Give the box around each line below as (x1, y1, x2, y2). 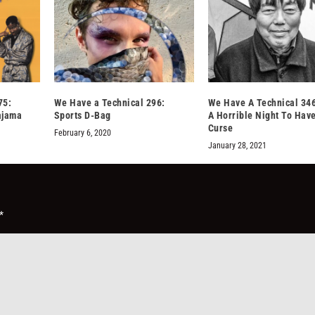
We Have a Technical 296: (53, 97, 165, 109)
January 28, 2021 (207, 141, 266, 151)
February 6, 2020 (53, 128, 111, 139)
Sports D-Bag (53, 110, 111, 122)
